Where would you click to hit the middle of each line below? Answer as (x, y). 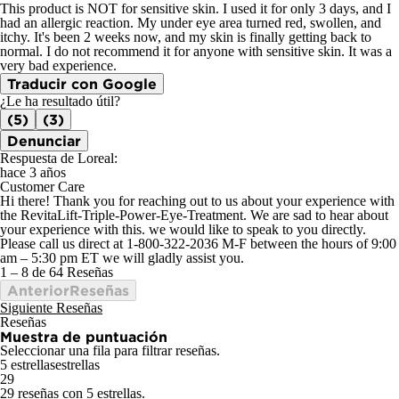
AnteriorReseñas (68, 291)
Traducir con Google (82, 84)
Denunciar (44, 141)
